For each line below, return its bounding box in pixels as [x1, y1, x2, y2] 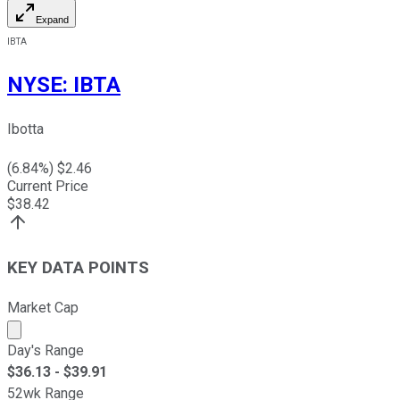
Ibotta [7, 120, 44, 137]
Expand [36, 13, 69, 25]
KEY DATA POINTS [7, 258, 149, 279]
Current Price [7, 177, 88, 195]
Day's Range [7, 341, 84, 359]
